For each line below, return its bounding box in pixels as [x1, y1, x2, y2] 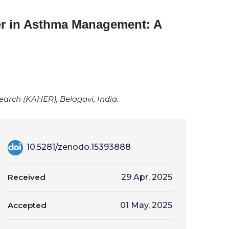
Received [8, 172, 45, 182]
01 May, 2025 [120, 200, 172, 210]
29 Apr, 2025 [121, 172, 172, 182]
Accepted [8, 200, 47, 210]
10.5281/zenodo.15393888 [25, 142, 131, 152]
